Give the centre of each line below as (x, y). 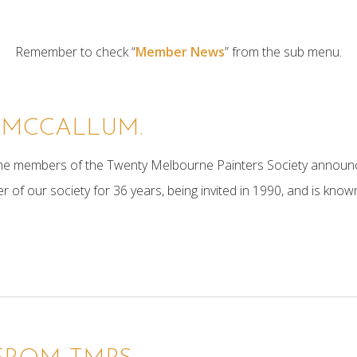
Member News (180, 52)
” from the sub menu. (283, 52)
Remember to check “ (75, 52)
